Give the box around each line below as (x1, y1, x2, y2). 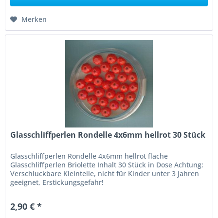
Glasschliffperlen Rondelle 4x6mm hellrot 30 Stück (10, 129, 206, 141)
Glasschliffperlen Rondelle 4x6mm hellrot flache (10, 151, 168, 161)
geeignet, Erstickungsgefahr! (10, 178, 104, 187)
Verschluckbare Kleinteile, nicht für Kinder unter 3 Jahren (10, 169, 200, 179)
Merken (21, 14, 47, 24)
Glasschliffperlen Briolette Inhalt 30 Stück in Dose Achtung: (10, 160, 204, 170)
